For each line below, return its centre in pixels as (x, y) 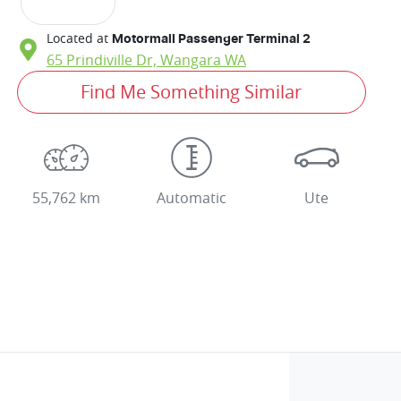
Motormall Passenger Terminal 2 (211, 39)
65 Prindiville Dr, (103, 60)
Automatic (191, 197)
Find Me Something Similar (192, 91)
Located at (77, 38)
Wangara (191, 60)
